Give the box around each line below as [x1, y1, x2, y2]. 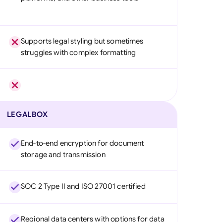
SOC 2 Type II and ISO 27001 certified [20, 182, 146, 191]
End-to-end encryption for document [20, 139, 144, 148]
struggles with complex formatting [20, 48, 136, 57]
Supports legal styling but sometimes [20, 37, 144, 46]
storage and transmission [20, 150, 106, 159]
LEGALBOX [6, 110, 48, 119]
